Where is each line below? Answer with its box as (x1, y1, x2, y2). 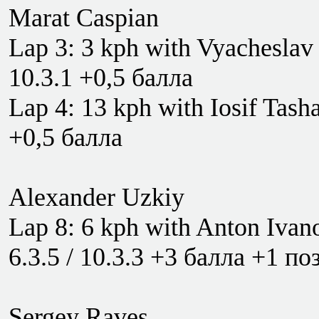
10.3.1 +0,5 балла (9, 63, 193, 92)
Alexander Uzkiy (9, 183, 184, 211)
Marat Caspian (9, 4, 159, 32)
